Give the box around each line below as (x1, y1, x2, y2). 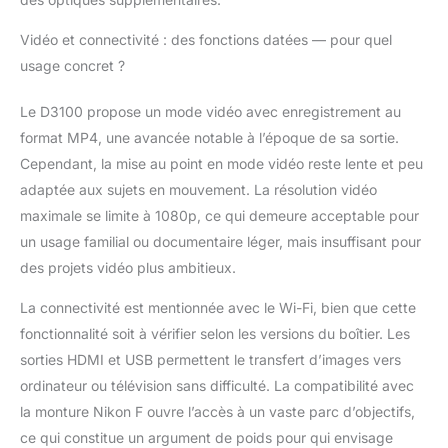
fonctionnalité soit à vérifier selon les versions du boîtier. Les (20, 324, 410, 342)
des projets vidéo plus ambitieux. (20, 258, 236, 276)
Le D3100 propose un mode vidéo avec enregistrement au (20, 102, 401, 120)
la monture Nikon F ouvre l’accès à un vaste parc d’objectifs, (20, 402, 415, 420)
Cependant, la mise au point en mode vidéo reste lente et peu (20, 154, 423, 172)
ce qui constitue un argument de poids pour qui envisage (20, 428, 393, 446)
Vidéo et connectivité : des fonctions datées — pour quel (20, 30, 392, 48)
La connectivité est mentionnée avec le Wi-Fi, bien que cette (20, 298, 416, 316)
